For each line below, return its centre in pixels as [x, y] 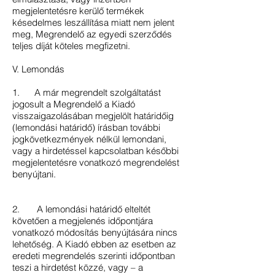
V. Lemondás [38, 69]
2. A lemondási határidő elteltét [81, 209]
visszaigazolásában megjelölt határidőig [93, 116]
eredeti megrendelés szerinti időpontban [94, 256]
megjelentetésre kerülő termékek [78, 11]
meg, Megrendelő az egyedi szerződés [92, 34]
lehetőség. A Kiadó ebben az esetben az [94, 244]
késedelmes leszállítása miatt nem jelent [93, 22]
